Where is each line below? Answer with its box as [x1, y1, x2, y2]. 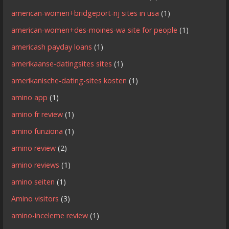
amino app [11, 92, 48, 102]
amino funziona [11, 126, 63, 136]
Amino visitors [11, 193, 59, 203]
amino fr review [11, 109, 63, 119]
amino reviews [11, 159, 60, 170]
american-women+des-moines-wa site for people [11, 25, 178, 35]
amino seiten [11, 176, 55, 187]
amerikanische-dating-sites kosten [11, 75, 127, 85]
